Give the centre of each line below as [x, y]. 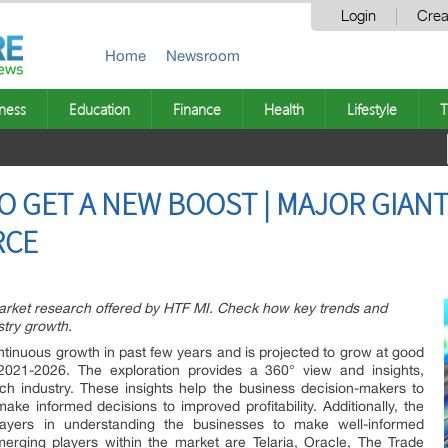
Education [99, 109]
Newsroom [203, 55]
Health [284, 109]
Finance [197, 109]
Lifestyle [372, 109]
